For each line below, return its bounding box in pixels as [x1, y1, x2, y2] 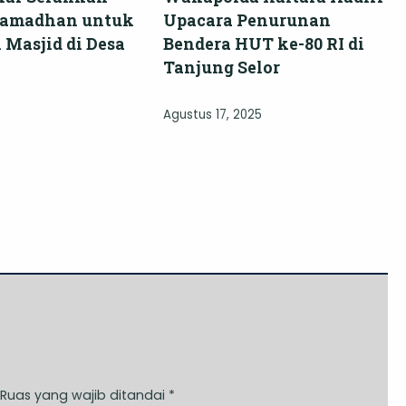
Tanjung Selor [163, 55, 280, 78]
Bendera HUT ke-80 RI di [163, 32, 364, 54]
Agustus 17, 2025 [163, 105, 262, 123]
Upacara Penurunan [163, 8, 331, 31]
